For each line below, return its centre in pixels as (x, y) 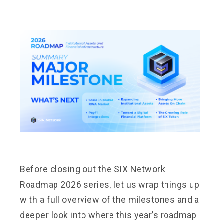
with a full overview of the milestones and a (109, 199)
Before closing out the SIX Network (92, 169)
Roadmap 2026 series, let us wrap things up (110, 184)
